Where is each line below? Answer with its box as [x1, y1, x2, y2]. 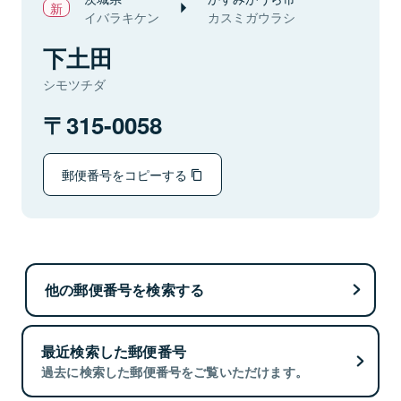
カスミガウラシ [208, 8, 295, 26]
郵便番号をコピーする [62, 165, 191, 183]
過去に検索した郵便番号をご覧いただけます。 [41, 363, 309, 381]
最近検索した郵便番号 [41, 341, 186, 363]
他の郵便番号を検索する [45, 278, 205, 300]
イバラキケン [84, 8, 159, 26]
